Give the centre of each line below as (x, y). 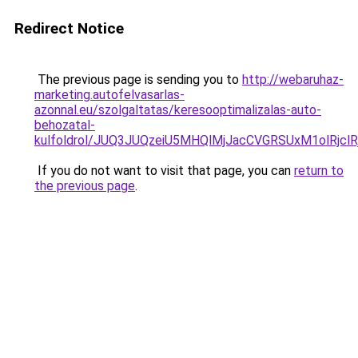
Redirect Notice (69, 28)
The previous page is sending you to (138, 80)
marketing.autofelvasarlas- (109, 95)
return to (319, 171)
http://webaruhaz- (293, 80)
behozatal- (65, 125)
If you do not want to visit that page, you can (164, 171)
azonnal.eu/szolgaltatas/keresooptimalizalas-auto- (178, 110)
